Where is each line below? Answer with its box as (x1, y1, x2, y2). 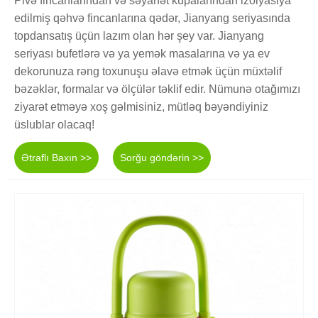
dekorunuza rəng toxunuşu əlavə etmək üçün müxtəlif (14, 65, 282, 77)
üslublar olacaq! (14, 118, 94, 131)
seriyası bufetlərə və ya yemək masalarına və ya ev (14, 47, 270, 60)
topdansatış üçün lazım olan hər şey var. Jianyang (14, 29, 264, 42)
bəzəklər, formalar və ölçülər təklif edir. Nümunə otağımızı (14, 82, 300, 95)
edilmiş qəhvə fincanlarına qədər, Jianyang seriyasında (14, 11, 290, 24)
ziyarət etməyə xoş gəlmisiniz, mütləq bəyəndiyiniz (14, 100, 268, 113)
